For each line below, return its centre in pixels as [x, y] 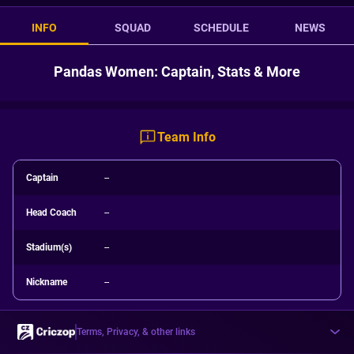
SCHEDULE [221, 28]
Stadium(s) [49, 247]
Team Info [186, 137]
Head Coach [51, 213]
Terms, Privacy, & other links [136, 332]
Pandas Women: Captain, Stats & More [177, 72]
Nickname [47, 282]
